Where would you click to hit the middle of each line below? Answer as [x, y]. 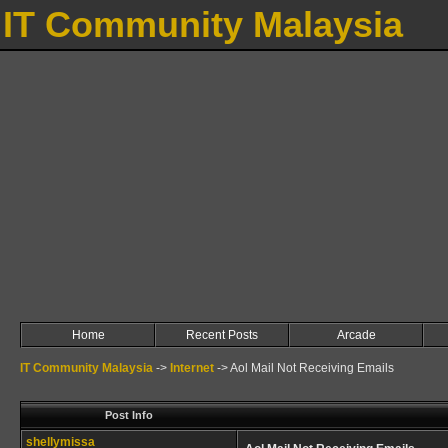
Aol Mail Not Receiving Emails [312, 368]
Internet [192, 368]
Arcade [356, 335]
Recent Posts [222, 335]
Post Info [129, 415]
